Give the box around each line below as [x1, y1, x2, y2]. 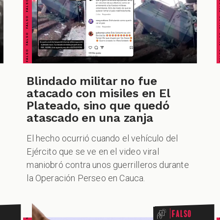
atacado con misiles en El [27, 86, 170, 101]
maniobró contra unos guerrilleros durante [27, 160, 189, 170]
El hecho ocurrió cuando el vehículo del [27, 133, 178, 144]
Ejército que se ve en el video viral [27, 146, 159, 157]
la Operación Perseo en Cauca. [27, 173, 145, 184]
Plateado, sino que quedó [27, 99, 169, 113]
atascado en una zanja [27, 111, 153, 125]
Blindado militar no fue [27, 74, 157, 88]
